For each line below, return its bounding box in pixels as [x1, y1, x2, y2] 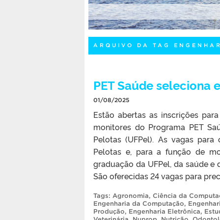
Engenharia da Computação [93, 199, 184, 207]
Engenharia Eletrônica [129, 207, 200, 215]
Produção [93, 207, 125, 215]
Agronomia [112, 192, 149, 199]
